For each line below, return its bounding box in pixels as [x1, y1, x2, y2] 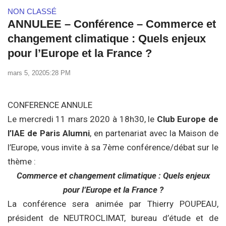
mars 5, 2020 [8, 69, 46, 77]
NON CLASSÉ [8, 7, 56, 16]
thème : [8, 156, 36, 166]
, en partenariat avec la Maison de [90, 128, 218, 138]
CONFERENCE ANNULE [8, 100, 92, 110]
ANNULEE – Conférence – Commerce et [8, 18, 216, 30]
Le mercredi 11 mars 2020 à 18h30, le [8, 114, 157, 124]
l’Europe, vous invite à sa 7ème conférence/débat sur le [8, 142, 218, 152]
